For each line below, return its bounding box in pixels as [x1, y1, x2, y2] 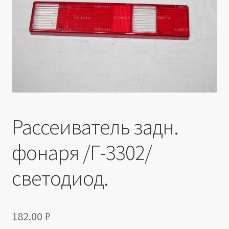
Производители [11, 19, 71, 30]
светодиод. [11, 165, 108, 192]
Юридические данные [11, 46, 91, 57]
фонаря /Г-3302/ [11, 139, 152, 166]
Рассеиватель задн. [11, 113, 178, 141]
